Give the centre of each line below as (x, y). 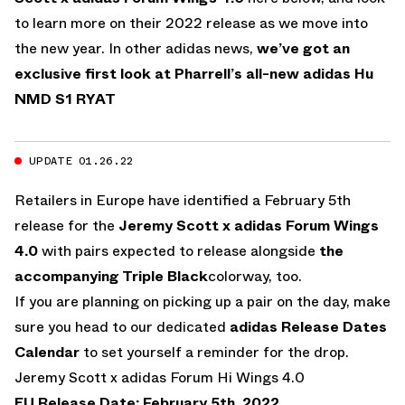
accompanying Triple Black (111, 276)
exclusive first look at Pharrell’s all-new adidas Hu (194, 73)
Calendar (47, 352)
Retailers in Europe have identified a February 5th (183, 200)
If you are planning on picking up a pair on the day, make (202, 301)
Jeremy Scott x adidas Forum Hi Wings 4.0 (160, 377)
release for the (66, 225)
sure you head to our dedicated (122, 326)
